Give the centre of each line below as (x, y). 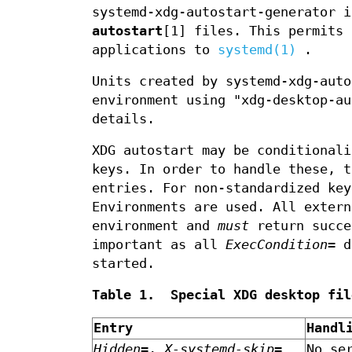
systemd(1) (257, 50)
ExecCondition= (280, 245)
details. (123, 119)
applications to (155, 50)
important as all (159, 245)
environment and (155, 226)
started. (123, 264)
